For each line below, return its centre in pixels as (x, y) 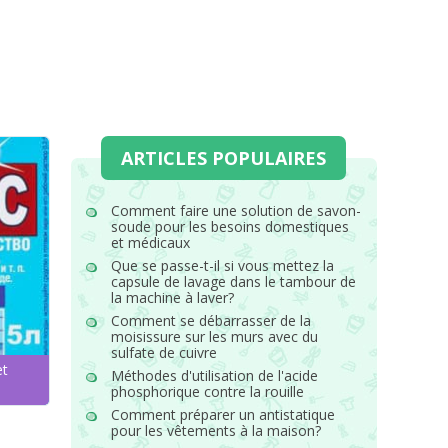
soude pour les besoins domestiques (229, 226)
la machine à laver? (172, 297)
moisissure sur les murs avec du (214, 336)
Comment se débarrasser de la (210, 320)
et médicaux (150, 242)
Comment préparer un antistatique (222, 414)
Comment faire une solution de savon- (235, 210)
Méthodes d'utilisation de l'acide (214, 375)
